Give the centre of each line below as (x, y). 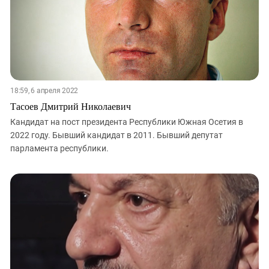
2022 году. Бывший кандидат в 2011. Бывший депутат (116, 135)
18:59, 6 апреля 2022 (44, 90)
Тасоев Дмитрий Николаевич (71, 106)
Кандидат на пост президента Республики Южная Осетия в (127, 122)
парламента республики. (59, 148)
